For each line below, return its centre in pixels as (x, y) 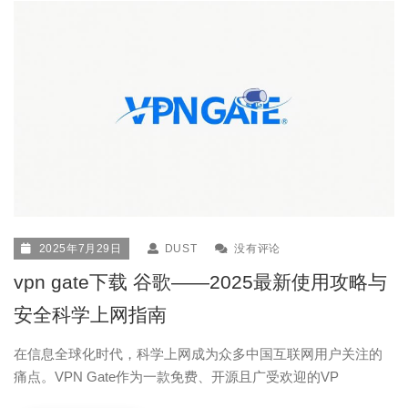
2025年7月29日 (80, 249)
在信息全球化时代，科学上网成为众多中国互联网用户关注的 (198, 354)
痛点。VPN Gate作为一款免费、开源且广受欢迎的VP (176, 377)
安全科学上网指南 (90, 315)
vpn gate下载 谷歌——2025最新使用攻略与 (200, 282)
